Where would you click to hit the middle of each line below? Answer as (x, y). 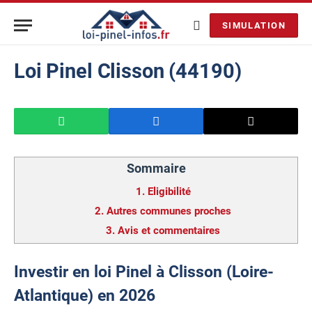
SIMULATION (253, 25)
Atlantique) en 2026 (85, 295)
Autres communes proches (169, 211)
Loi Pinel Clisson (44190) (128, 71)
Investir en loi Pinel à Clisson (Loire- (144, 272)
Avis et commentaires (169, 231)
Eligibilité (169, 192)
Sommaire (156, 168)
